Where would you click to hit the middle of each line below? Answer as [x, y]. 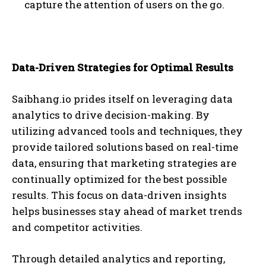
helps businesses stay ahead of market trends [127, 211]
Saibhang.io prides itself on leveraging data [122, 99]
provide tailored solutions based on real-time [125, 147]
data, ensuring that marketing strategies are [124, 163]
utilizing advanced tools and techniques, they [127, 131]
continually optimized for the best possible [119, 179]
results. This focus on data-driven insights [119, 195]
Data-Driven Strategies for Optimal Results [123, 68]
